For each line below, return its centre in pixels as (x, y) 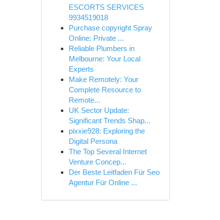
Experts (81, 69)
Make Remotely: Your (103, 79)
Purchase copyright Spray (110, 28)
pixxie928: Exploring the (107, 131)
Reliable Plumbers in (101, 48)
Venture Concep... (97, 162)
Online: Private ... (96, 38)
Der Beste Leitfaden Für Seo (114, 172)
